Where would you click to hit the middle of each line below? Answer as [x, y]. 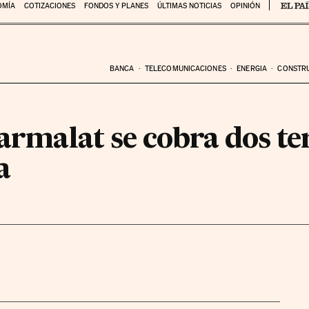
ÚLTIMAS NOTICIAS [189, 6]
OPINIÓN [245, 6]
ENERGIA [252, 68]
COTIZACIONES [49, 6]
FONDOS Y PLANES [116, 6]
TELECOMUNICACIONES [185, 68]
